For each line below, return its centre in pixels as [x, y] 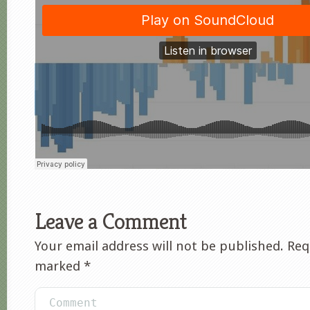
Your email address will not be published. [159, 246]
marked [59, 266]
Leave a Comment [110, 221]
